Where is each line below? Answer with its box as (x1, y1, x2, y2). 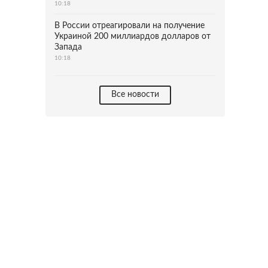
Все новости (111, 90, 159, 99)
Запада (54, 43, 82, 51)
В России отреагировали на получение (54, 22, 205, 30)
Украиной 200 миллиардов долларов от (54, 32, 211, 41)
